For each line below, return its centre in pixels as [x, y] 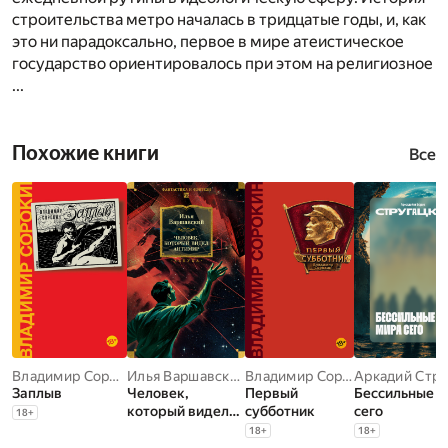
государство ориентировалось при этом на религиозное [222, 63]
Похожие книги [85, 152]
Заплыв [37, 392]
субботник [280, 410]
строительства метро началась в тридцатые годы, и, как [219, 19]
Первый [271, 392]
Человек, [158, 392]
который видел [178, 410]
